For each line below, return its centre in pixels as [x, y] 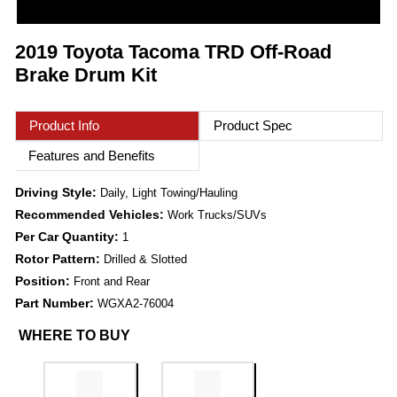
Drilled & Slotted [145, 260]
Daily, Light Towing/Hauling [169, 193]
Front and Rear [112, 282]
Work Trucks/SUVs [217, 215]
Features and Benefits [92, 156]
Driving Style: [58, 193]
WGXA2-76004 [136, 304]
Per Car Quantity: [69, 237]
